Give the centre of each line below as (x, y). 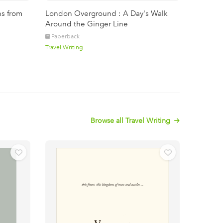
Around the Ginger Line (87, 24)
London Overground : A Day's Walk (107, 13)
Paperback (65, 36)
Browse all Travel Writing (131, 120)
